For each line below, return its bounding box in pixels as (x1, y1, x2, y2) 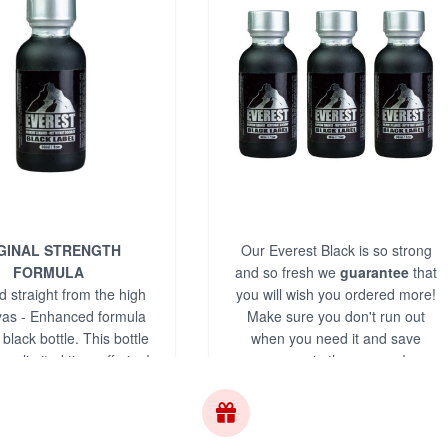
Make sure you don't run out (247, 306, 425, 326)
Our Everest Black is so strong (240, 240, 432, 260)
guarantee (340, 262, 409, 282)
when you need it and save (251, 328, 421, 348)
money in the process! (266, 350, 406, 370)
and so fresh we (235, 262, 340, 282)
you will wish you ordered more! (236, 284, 436, 304)
